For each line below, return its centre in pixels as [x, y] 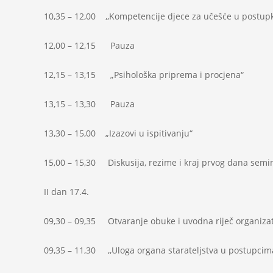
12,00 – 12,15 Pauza [89, 45]
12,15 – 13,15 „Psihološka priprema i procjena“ [144, 75]
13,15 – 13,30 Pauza [89, 104]
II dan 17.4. [66, 192]
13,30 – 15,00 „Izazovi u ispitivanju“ [118, 133]
